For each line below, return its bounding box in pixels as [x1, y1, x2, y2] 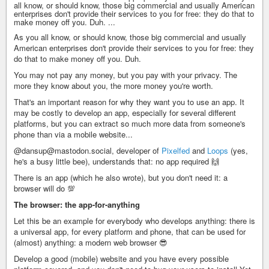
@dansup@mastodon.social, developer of [14, 145, 162, 156]
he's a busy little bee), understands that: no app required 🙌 [14, 156, 219, 167]
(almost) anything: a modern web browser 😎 [14, 237, 168, 248]
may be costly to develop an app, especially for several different [14, 107, 236, 118]
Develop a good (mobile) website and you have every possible [14, 253, 229, 264]
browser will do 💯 [14, 183, 75, 194]
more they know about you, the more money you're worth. [14, 80, 213, 91]
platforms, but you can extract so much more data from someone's [14, 118, 246, 129]
